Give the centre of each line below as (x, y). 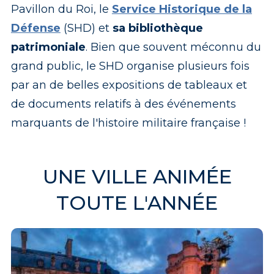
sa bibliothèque (157, 28)
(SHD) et (86, 28)
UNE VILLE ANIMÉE (137, 176)
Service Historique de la (182, 9)
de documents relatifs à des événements (123, 104)
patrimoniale (48, 47)
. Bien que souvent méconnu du (173, 47)
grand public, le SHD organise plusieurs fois (130, 66)
